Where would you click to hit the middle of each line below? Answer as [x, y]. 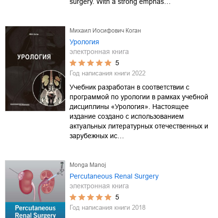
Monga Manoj [88, 165]
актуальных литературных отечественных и [139, 126]
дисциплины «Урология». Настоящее [129, 106]
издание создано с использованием [127, 116]
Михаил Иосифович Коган [105, 30]
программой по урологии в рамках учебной [139, 97]
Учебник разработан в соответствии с [129, 87]
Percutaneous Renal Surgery [114, 176]
